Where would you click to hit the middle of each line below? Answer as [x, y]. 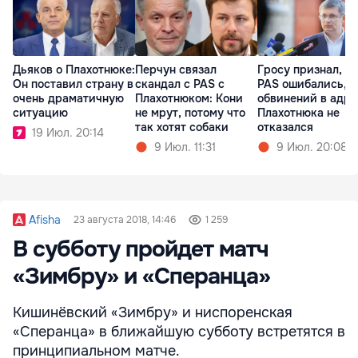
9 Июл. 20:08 [312, 147]
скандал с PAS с [180, 84]
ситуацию [40, 113]
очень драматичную [68, 99]
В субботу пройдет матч [141, 249]
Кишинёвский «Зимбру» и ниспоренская [153, 312]
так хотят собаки [182, 127]
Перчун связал [176, 70]
